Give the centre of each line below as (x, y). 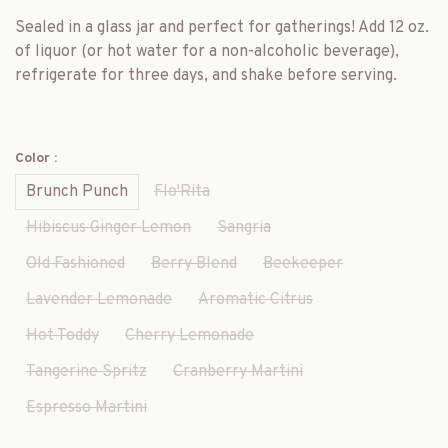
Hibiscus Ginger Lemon (108, 228)
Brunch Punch (77, 192)
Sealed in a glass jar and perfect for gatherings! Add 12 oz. (222, 28)
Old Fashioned (75, 264)
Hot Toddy (62, 336)
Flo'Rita (182, 192)
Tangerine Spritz (86, 372)
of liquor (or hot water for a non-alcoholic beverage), (207, 52)
